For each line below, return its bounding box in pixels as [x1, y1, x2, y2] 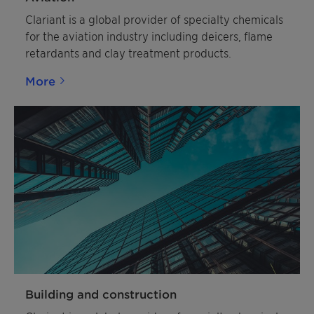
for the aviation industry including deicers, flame [25, 29, 273, 43]
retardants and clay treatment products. [25, 46, 231, 60]
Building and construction [25, 287, 177, 301]
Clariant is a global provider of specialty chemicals [25, 12, 283, 26]
